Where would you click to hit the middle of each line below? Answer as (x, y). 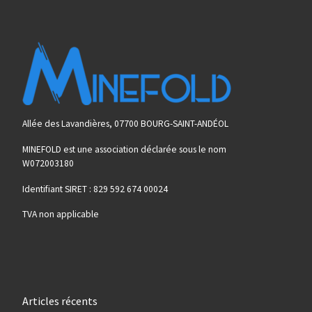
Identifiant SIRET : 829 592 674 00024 (95, 189)
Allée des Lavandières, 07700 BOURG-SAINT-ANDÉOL (125, 123)
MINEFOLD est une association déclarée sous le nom (124, 149)
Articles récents (60, 301)
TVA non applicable (60, 214)
